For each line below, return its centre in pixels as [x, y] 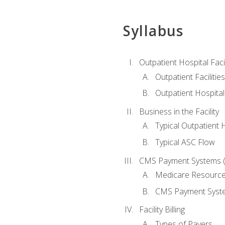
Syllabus [153, 31]
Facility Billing [162, 210]
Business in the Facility [179, 112]
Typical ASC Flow [185, 142]
